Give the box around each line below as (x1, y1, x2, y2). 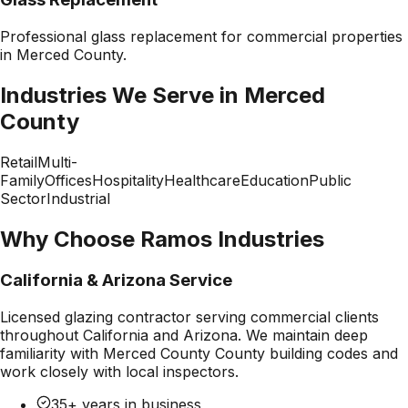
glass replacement (91, 26, 217, 46)
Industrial (46, 189, 110, 208)
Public (309, 170, 352, 189)
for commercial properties (217, 26, 403, 46)
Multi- (37, 152, 77, 171)
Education (240, 170, 309, 189)
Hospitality (92, 170, 164, 189)
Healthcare (164, 170, 240, 189)
